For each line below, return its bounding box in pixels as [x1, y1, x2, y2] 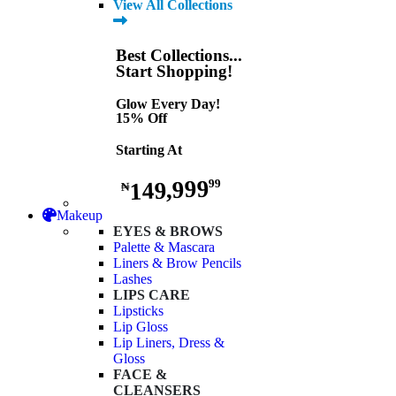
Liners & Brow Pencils [113, 255, 241, 271]
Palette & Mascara [113, 240, 215, 255]
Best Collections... [115, 45, 242, 65]
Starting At [115, 141, 182, 157]
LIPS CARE [113, 287, 190, 303]
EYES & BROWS [113, 224, 223, 240]
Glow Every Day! [115, 95, 220, 111]
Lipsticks [113, 303, 164, 319]
